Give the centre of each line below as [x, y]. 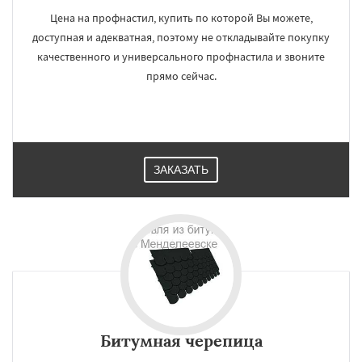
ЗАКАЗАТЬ [181, 170]
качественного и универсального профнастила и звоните [181, 57]
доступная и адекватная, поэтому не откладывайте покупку [181, 37]
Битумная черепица [181, 341]
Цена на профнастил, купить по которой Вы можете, [181, 18]
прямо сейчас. [181, 76]
